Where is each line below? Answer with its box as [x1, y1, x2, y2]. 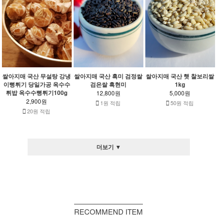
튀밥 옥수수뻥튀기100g [6, 88, 68, 97]
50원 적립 [169, 98, 194, 107]
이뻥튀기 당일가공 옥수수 [3, 79, 70, 89]
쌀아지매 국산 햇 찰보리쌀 [146, 71, 215, 80]
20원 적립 [26, 107, 51, 115]
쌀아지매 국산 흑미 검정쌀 [74, 71, 143, 80]
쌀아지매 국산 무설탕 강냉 [2, 71, 71, 80]
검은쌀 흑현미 [90, 79, 127, 89]
